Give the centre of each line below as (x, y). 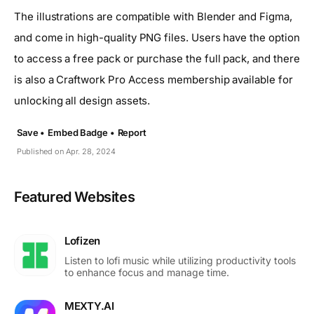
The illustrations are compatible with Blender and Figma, (153, 16)
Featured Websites (75, 197)
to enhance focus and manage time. (147, 272)
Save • (31, 132)
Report (132, 132)
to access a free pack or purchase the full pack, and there (157, 58)
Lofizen (82, 240)
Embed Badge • (81, 132)
